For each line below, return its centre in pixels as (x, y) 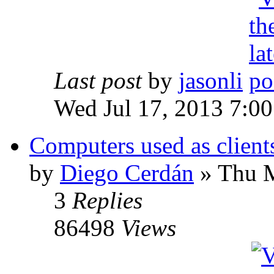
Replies (107, 201)
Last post (101, 81)
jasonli (211, 81)
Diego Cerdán (127, 173)
